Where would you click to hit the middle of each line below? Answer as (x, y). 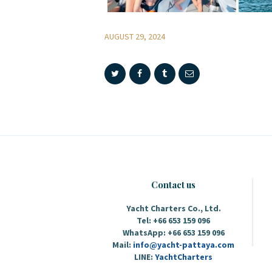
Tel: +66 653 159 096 (174, 221)
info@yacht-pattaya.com (184, 245)
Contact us (174, 185)
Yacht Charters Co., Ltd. (173, 209)
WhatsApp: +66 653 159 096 (173, 233)
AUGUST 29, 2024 (135, 36)
